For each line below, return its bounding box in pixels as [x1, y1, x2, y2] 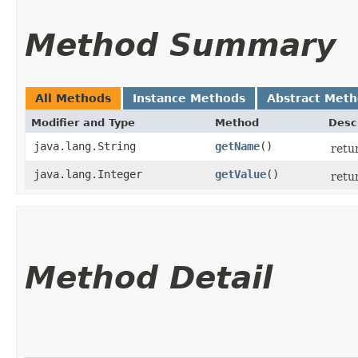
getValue [215, 167, 266, 181]
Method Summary [25, 26, 336, 63]
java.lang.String [34, 139, 136, 153]
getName [215, 139, 260, 153]
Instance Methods [133, 91, 245, 105]
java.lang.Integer [34, 167, 142, 181]
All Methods [35, 91, 111, 105]
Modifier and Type [31, 116, 135, 129]
